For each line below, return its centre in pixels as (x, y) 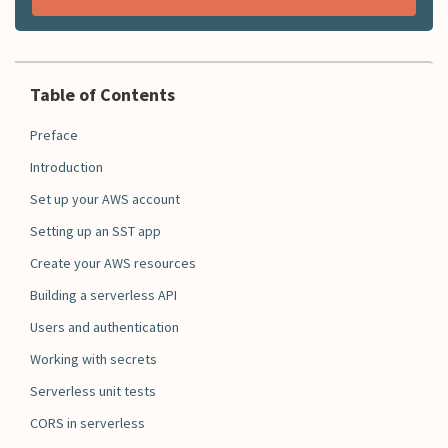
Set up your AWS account (105, 198)
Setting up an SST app (95, 230)
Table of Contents (102, 94)
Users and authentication (104, 326)
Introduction (66, 166)
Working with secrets (93, 358)
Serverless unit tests (93, 390)
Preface (54, 134)
